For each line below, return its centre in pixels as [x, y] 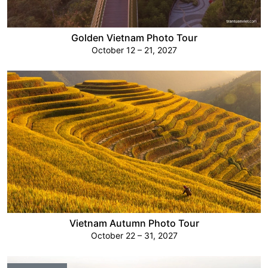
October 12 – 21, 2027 [134, 50]
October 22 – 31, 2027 [134, 236]
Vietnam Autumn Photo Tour [134, 223]
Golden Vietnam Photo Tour [134, 37]
